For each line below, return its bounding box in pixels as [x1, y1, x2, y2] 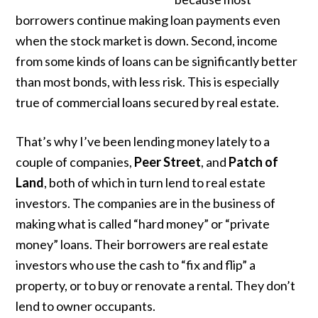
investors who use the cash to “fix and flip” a [16, 257, 256, 273]
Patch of [229, 154, 279, 170]
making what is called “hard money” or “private [16, 216, 270, 231]
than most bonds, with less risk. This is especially [16, 74, 280, 89]
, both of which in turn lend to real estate [44, 175, 266, 190]
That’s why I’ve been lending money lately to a [16, 133, 270, 149]
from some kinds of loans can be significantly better [16, 53, 298, 69]
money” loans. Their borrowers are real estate [16, 236, 269, 252]
